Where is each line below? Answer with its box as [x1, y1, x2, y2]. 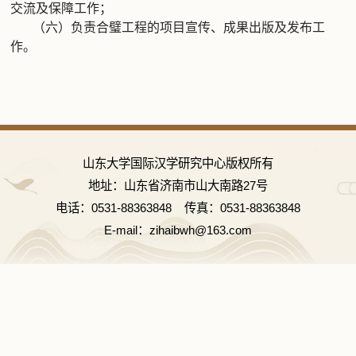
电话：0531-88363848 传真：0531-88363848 [56, 201, 300, 215]
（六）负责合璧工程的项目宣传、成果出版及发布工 [33, 21, 326, 34]
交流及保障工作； [10, 2, 113, 15]
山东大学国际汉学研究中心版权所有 [83, 157, 273, 170]
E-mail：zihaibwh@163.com [104, 223, 252, 237]
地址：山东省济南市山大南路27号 [88, 179, 268, 192]
